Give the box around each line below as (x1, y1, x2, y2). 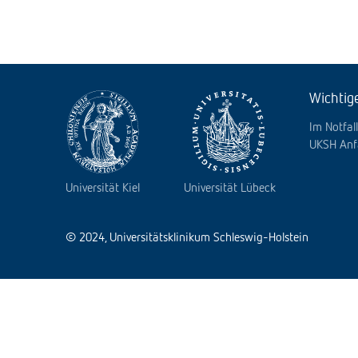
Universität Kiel (66, 182, 140, 195)
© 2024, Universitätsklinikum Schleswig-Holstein (66, 232, 308, 245)
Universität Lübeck (183, 182, 276, 195)
